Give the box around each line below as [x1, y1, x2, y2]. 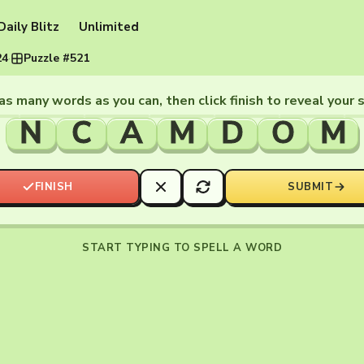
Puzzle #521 [24, 50, 89, 66]
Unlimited [79, 19, 139, 35]
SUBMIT [288, 180, 333, 194]
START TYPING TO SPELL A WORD [82, 240, 282, 255]
